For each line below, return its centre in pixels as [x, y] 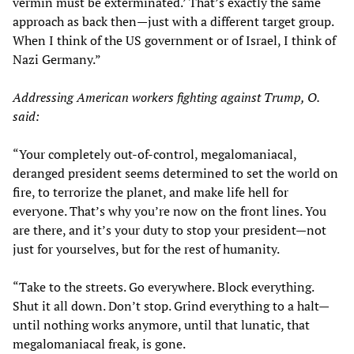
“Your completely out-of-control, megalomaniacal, [154, 154]
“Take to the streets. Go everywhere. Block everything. [163, 287]
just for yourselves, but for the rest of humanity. [146, 249]
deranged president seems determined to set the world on [175, 173]
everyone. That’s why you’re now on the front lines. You [169, 211]
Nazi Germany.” [57, 60]
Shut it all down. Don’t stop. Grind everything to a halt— [171, 306]
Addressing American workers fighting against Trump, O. [166, 98]
